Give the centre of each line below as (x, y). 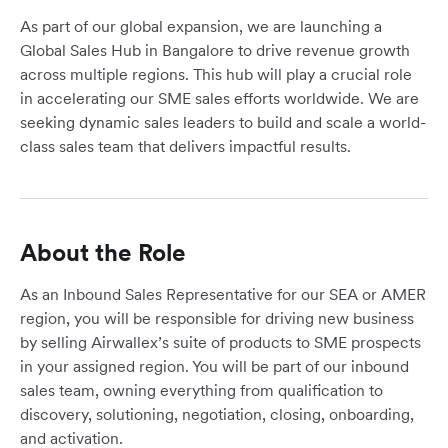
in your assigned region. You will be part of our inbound (214, 366)
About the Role (103, 253)
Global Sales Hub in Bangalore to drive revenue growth (215, 50)
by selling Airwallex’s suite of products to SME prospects (220, 342)
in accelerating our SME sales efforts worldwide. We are (219, 98)
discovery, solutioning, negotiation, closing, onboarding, (217, 414)
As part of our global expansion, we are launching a (201, 26)
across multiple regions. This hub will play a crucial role (216, 74)
